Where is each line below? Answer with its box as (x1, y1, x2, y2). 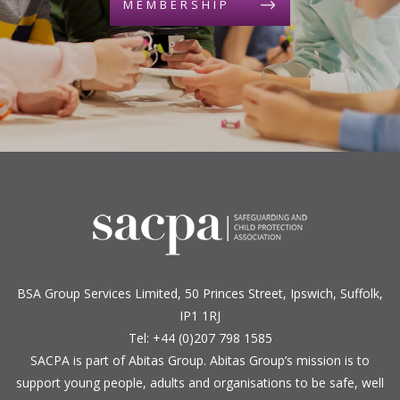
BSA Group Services (17, 285, 135, 303)
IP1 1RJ (179, 307, 221, 325)
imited (142, 285, 178, 303)
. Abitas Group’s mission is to (204, 352, 370, 370)
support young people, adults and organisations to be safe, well (16, 374, 384, 392)
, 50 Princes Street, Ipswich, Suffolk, (178, 285, 383, 303)
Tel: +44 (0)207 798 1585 (128, 329, 272, 347)
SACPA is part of (30, 352, 129, 370)
